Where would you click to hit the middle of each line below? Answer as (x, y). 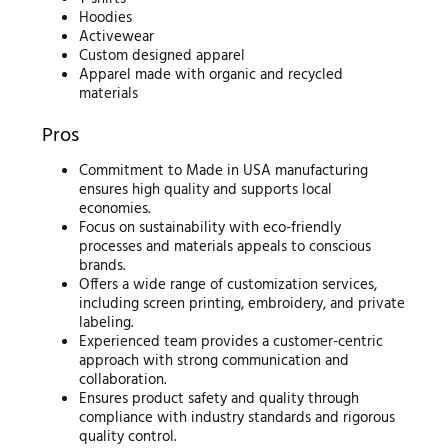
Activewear (117, 37)
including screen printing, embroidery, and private (242, 303)
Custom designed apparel (162, 56)
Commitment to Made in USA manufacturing (224, 170)
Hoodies (106, 18)
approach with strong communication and (214, 360)
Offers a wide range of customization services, (228, 284)
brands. (102, 265)
